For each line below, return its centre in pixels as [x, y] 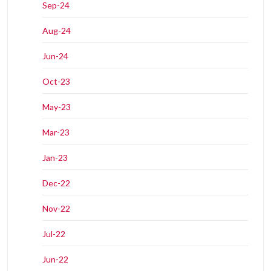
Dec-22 [56, 183]
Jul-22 [54, 233]
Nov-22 [56, 208]
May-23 [57, 106]
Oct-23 [56, 81]
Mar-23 [56, 132]
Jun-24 [55, 56]
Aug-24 [57, 30]
